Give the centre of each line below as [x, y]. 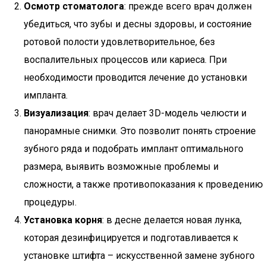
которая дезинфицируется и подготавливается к [131, 238]
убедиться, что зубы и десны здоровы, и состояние [138, 24]
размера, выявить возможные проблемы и [121, 167]
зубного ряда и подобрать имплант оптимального [134, 149]
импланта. [46, 95]
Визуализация [56, 113]
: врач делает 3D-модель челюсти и [167, 113]
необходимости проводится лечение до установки [135, 77]
